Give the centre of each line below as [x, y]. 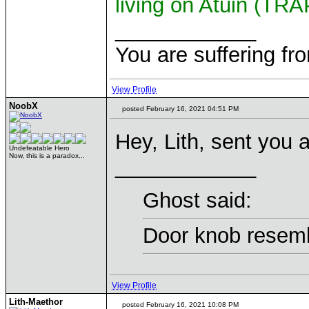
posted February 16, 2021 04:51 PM [179, 109]
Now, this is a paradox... [47, 156]
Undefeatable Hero [39, 148]
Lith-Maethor [36, 302]
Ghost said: [197, 200]
